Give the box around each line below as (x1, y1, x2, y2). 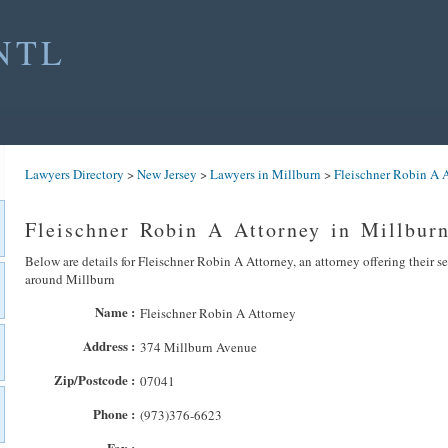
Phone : (93, 404, 135, 423)
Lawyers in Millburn (210, 165, 321, 183)
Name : (95, 302, 135, 321)
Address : (83, 336, 135, 355)
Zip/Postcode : (54, 370, 135, 389)
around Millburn (25, 270, 115, 288)
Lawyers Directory (25, 165, 124, 183)
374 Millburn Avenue (140, 338, 257, 356)
